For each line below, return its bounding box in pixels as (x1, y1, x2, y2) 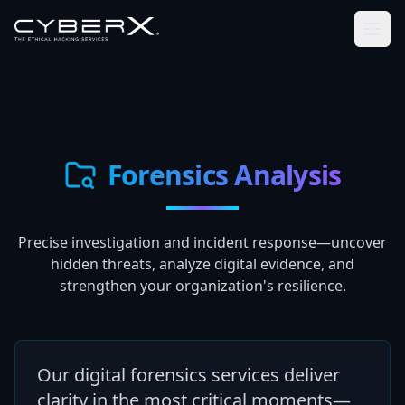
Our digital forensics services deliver (37, 363, 340, 387)
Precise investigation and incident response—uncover (18, 232, 387, 252)
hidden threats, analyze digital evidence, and (51, 254, 354, 274)
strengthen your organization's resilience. (59, 276, 346, 296)
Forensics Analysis (107, 156, 342, 193)
